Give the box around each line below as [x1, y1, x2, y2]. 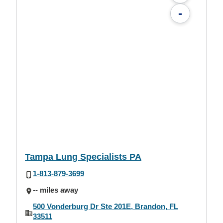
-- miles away [33, 185, 78, 194]
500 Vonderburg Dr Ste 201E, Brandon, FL [33, 202, 178, 211]
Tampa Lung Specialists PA [25, 151, 141, 162]
